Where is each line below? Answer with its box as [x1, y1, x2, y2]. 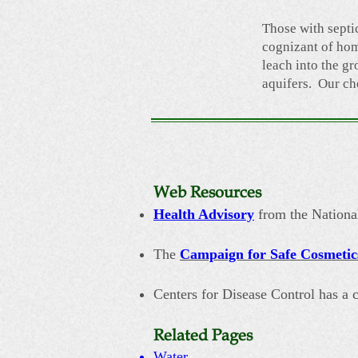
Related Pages [153, 326, 257, 345]
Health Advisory [153, 206, 254, 222]
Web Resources [153, 183, 261, 202]
